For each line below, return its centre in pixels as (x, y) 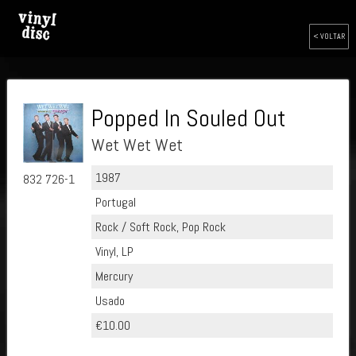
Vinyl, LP (114, 252)
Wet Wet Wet (137, 145)
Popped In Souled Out (188, 118)
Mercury (114, 276)
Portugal (115, 202)
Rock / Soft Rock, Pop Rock (160, 227)
